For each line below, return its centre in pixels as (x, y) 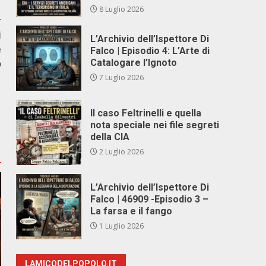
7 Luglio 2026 (121, 77)
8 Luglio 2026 (121, 9)
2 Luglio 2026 (121, 152)
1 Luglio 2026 (121, 226)
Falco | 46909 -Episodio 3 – (150, 199)
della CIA (110, 137)
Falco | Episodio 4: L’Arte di (150, 51)
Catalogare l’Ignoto (134, 63)
